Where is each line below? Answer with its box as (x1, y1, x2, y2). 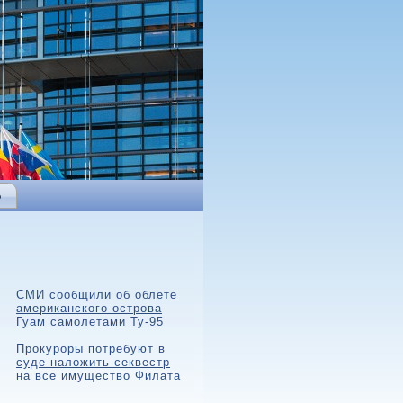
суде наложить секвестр (16, 355, 170, 369)
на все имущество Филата (16, 369, 181, 382)
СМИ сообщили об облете (16, 288, 177, 301)
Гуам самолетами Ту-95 (16, 315, 164, 328)
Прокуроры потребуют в (16, 342, 166, 355)
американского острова (16, 301, 162, 315)
